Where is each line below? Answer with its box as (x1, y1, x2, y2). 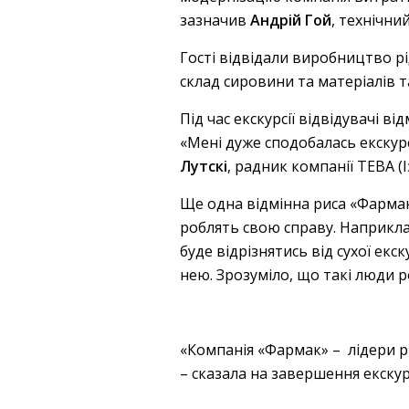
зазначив (180, 10, 250, 30)
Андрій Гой (250, 10, 331, 30)
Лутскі (180, 156, 227, 176)
